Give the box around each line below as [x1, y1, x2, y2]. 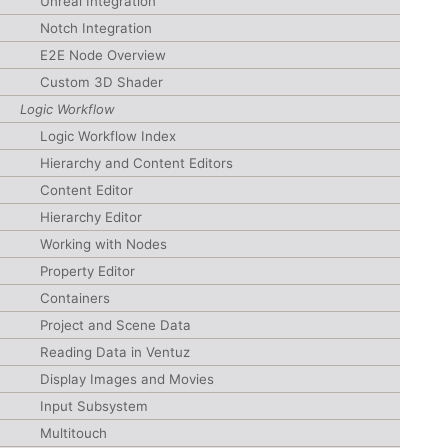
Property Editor [40, 263, 135, 279]
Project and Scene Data [40, 317, 191, 333]
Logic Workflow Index [40, 128, 176, 144]
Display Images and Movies [40, 371, 214, 387]
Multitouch [40, 425, 107, 441]
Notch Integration [40, 20, 152, 36]
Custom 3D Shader [40, 74, 163, 90]
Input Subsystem [40, 398, 148, 414]
